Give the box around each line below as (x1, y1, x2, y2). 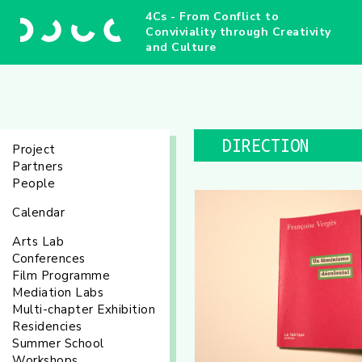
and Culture (145, 40, 217, 55)
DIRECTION (222, 136, 309, 155)
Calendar (12, 204, 65, 221)
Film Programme (12, 267, 110, 284)
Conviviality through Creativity (145, 24, 331, 40)
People (12, 175, 55, 192)
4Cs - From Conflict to (145, 9, 279, 24)
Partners (12, 158, 63, 175)
